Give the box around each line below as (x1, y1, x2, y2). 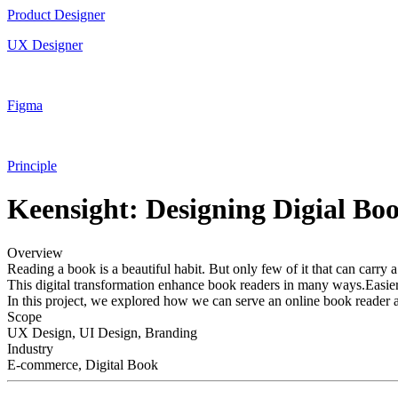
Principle (7, 157, 57, 173)
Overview (7, 244, 63, 260)
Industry (7, 340, 53, 356)
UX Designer (7, 36, 83, 52)
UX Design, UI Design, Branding (7, 324, 197, 340)
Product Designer (7, 6, 105, 22)
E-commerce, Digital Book (7, 356, 158, 372)
